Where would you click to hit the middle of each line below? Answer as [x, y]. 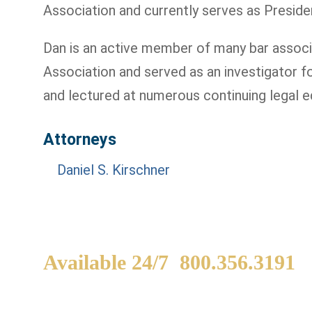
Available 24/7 [111, 262]
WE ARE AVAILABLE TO [164, 295]
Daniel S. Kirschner [114, 170]
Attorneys [80, 139]
